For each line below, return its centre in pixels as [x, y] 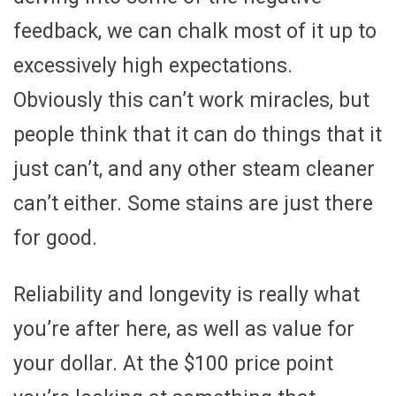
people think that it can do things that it [198, 134]
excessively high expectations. [153, 65]
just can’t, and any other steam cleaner [194, 169]
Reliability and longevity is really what [187, 294]
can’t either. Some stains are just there [193, 203]
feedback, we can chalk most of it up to [195, 31]
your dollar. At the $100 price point [173, 363]
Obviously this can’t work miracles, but [191, 100]
